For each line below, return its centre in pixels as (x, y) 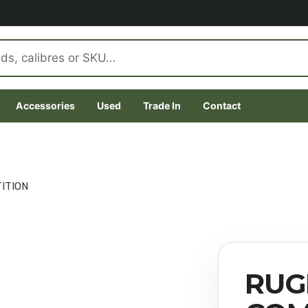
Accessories (45, 106)
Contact (222, 106)
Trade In (162, 106)
